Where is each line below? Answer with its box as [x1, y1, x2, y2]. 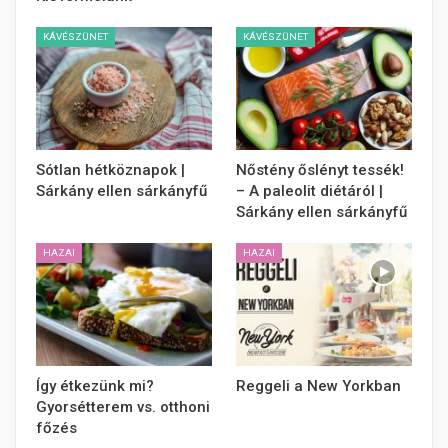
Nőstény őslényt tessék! [236, 161, 404, 180]
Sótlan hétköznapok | [36, 161, 185, 180]
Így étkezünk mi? [36, 377, 154, 396]
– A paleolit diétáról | [236, 182, 383, 201]
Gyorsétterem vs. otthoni [36, 398, 210, 417]
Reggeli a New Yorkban [236, 377, 401, 396]
